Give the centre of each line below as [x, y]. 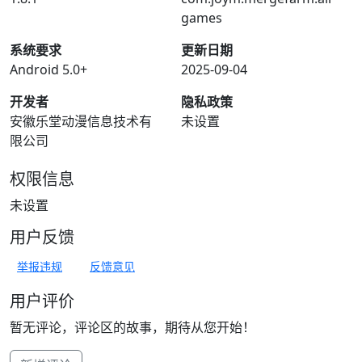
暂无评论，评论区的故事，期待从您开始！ [133, 327]
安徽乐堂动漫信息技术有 [81, 121]
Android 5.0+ [48, 69]
